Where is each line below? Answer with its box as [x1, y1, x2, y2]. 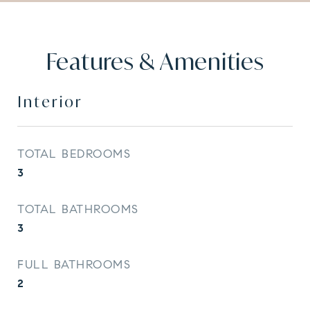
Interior [17, 92, 83, 111]
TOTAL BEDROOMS [17, 147, 131, 161]
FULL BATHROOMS [17, 257, 131, 272]
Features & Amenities [46, 47, 264, 76]
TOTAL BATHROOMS [17, 202, 139, 217]
